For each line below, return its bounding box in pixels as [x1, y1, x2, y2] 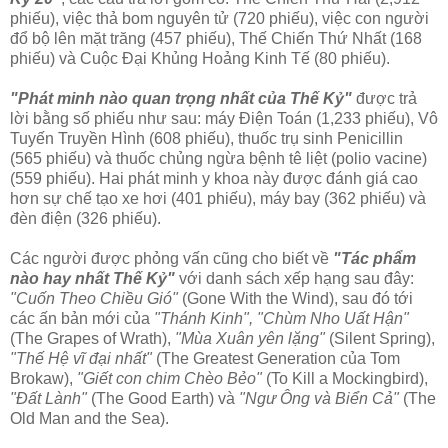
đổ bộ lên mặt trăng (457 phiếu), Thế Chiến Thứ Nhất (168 [10, 30, 422, 48]
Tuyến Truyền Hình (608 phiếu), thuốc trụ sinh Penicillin [10, 130, 403, 148]
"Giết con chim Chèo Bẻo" [77, 370, 262, 388]
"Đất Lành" [10, 390, 87, 408]
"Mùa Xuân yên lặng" [175, 330, 325, 348]
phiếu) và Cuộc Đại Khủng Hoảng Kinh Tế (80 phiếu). [10, 50, 390, 68]
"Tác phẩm [333, 250, 416, 268]
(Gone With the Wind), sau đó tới [178, 290, 413, 308]
